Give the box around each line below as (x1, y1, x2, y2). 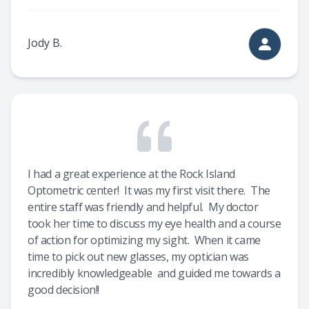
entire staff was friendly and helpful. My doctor (28, 199, 259, 215)
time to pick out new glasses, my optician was (28, 249, 250, 264)
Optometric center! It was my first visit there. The (28, 183, 270, 198)
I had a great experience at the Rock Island (28, 166, 235, 181)
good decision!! (28, 282, 99, 297)
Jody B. (28, 35, 62, 50)
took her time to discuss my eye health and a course (28, 216, 281, 231)
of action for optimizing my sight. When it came (28, 232, 261, 248)
